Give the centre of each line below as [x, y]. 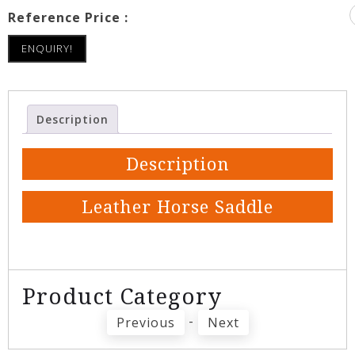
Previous [145, 323]
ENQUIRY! [47, 49]
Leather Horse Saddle [177, 207]
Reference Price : [68, 18]
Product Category [122, 297]
